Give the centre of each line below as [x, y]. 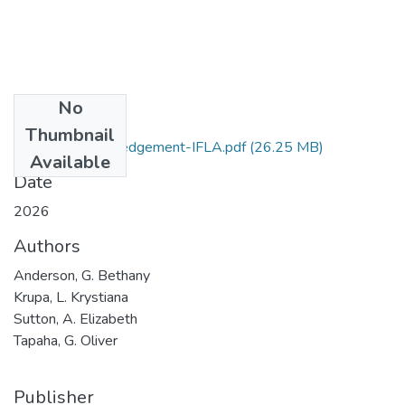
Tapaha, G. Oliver [66, 340]
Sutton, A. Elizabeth [75, 319]
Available [70, 162]
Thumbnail [70, 135]
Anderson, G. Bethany [82, 275]
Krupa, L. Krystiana [71, 297]
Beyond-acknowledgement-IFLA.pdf [130, 147]
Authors [47, 246]
